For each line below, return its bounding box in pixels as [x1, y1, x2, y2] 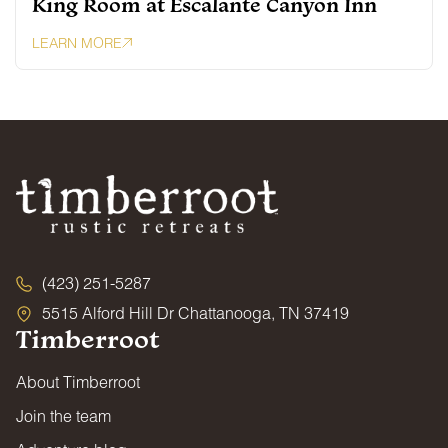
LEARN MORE [32, 33, 122, 51]
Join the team [16, 406, 111, 426]
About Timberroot [16, 372, 140, 392]
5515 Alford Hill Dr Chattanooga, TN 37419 [42, 303, 349, 323]
